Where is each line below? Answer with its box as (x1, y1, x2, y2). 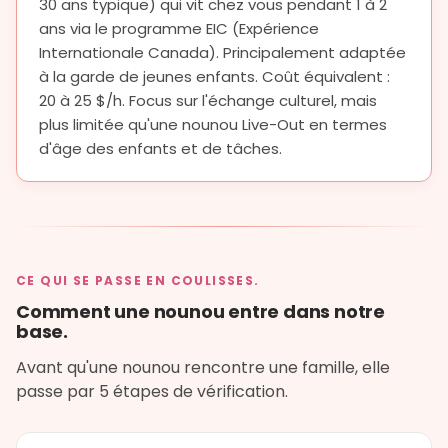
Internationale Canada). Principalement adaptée (39, 42, 406, 64)
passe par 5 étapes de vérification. (16, 380, 288, 404)
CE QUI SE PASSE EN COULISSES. (16, 272, 260, 290)
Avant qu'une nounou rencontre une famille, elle (16, 356, 390, 380)
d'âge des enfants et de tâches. (39, 138, 282, 160)
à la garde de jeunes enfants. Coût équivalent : (39, 66, 390, 88)
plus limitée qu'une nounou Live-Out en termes (39, 114, 387, 136)
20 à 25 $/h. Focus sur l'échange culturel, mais (39, 90, 377, 112)
